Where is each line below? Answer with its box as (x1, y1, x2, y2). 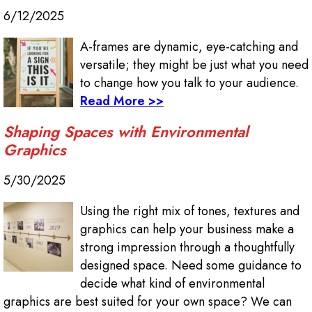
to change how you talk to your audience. (80, 74, 299, 93)
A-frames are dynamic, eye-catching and (80, 38, 298, 56)
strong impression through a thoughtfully (80, 238, 295, 257)
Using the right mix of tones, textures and (80, 202, 299, 221)
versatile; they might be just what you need (80, 56, 309, 75)
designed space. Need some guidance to (80, 256, 302, 275)
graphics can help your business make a (80, 220, 294, 239)
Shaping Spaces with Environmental (3, 120, 249, 143)
